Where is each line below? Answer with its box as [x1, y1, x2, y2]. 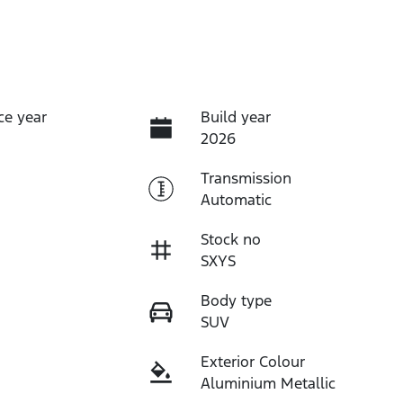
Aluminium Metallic [200, 372, 336, 393]
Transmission [200, 167, 291, 188]
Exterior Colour [200, 351, 305, 372]
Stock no [200, 228, 261, 249]
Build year [200, 106, 271, 127]
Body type [200, 290, 272, 310]
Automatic [200, 189, 272, 210]
